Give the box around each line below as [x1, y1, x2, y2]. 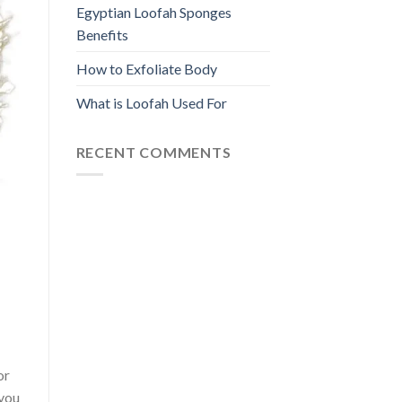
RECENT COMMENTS [75, 144, 232, 162]
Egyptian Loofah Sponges [75, 4, 232, 22]
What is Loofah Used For [75, 94, 227, 112]
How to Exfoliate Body [75, 60, 217, 78]
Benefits [75, 26, 128, 44]
